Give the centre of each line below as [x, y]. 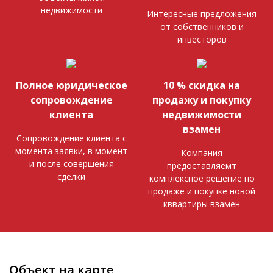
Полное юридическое [71, 86]
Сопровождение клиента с [71, 138]
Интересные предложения [202, 14]
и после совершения [71, 164]
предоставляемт [202, 166]
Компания [202, 153]
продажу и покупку [202, 100]
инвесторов [202, 40]
